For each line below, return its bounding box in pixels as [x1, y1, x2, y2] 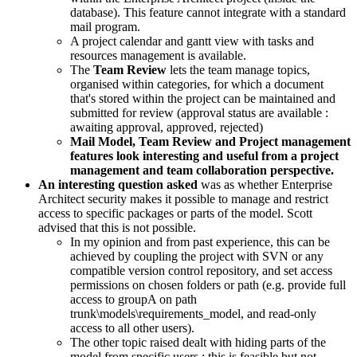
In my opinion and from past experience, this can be [70, 234, 330, 249]
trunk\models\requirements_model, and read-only [70, 306, 316, 320]
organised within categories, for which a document [70, 76, 324, 91]
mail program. [70, 19, 140, 33]
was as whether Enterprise [201, 177, 332, 191]
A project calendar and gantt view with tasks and [70, 33, 314, 48]
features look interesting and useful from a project [70, 148, 339, 163]
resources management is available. [70, 48, 246, 62]
